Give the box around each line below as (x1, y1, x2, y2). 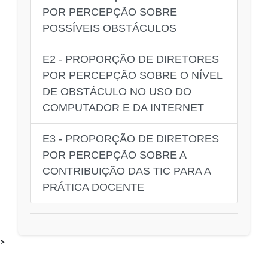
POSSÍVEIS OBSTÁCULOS (42, 22, 176, 34)
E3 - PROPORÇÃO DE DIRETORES (42, 132, 219, 145)
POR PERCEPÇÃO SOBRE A (42, 148, 186, 161)
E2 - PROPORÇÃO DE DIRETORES (42, 53, 219, 65)
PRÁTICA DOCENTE (42, 181, 144, 193)
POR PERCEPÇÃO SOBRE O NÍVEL (42, 69, 222, 81)
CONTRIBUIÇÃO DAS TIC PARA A (42, 165, 211, 177)
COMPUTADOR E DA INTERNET (42, 101, 204, 114)
